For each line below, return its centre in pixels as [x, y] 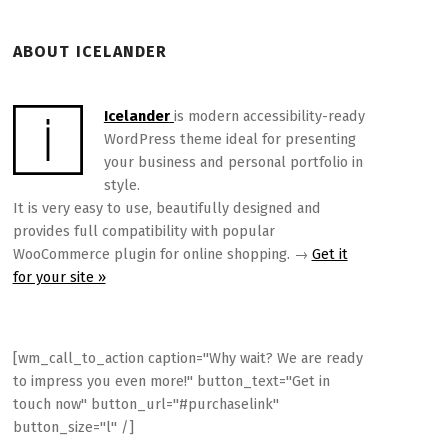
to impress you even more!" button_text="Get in [171, 381]
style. [121, 185]
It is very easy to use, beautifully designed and [166, 208]
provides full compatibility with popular [143, 231]
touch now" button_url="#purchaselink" [145, 404]
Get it [329, 254]
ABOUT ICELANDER [90, 52]
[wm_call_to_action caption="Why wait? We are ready [187, 358]
